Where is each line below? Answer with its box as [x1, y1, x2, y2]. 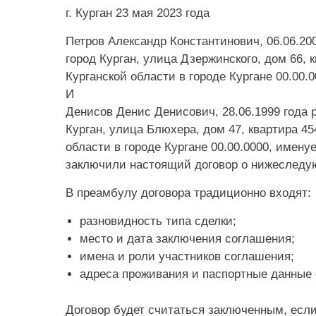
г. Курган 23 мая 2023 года [66, 6, 209, 20]
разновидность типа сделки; [80, 214, 236, 228]
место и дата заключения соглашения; [80, 232, 295, 245]
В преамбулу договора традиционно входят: [66, 186, 311, 200]
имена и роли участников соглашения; [80, 250, 294, 263]
